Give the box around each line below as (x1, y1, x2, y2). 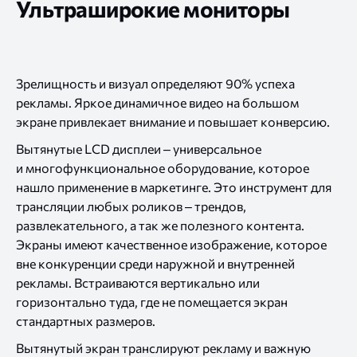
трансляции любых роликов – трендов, (16, 198, 246, 214)
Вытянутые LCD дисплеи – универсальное (16, 141, 261, 157)
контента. (244, 218, 304, 233)
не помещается (162, 294, 251, 310)
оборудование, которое (165, 160, 309, 176)
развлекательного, (16, 218, 130, 233)
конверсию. (258, 114, 330, 130)
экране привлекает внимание (16, 114, 188, 130)
